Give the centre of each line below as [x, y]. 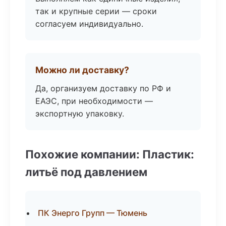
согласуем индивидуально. [89, 24]
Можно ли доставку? [82, 70]
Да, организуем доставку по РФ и [103, 88]
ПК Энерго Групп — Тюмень [93, 213]
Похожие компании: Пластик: [110, 154]
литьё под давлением [86, 172]
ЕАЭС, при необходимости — [94, 101]
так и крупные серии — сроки [96, 11]
